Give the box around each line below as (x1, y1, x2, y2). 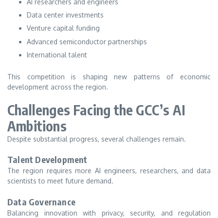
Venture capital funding (27, 24, 100, 33)
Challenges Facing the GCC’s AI (7, 101, 186, 118)
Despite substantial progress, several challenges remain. (7, 134, 186, 143)
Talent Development (7, 154, 88, 165)
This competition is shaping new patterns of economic (7, 73, 211, 81)
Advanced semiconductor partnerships (27, 37, 147, 46)
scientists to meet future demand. (7, 177, 113, 185)
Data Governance (7, 196, 75, 207)
